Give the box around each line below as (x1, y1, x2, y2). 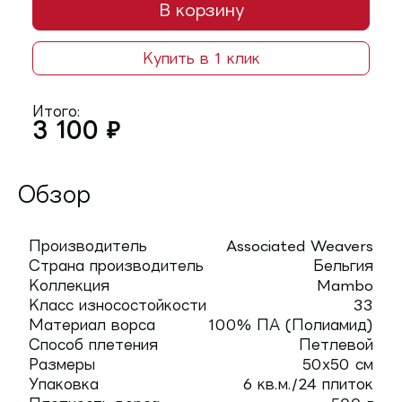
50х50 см (302, 356, 373, 372)
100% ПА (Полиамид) (208, 317, 373, 333)
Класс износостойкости (29, 297, 206, 313)
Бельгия (313, 258, 373, 274)
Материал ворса (29, 317, 155, 333)
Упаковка (29, 376, 99, 392)
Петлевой (299, 336, 373, 353)
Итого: (32, 103, 81, 119)
